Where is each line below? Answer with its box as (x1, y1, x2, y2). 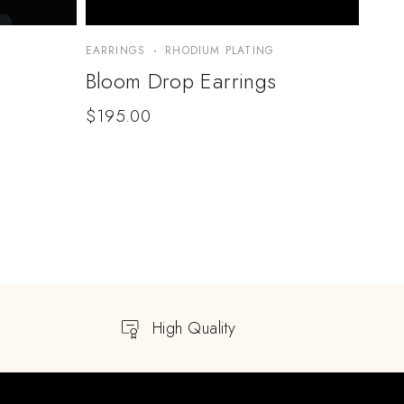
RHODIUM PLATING (165, 42, 275, 60)
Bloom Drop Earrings (85, 65, 277, 97)
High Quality (151, 317, 236, 341)
